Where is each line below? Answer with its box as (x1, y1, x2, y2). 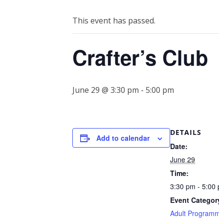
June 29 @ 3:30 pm (72, 84, 139, 95)
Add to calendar (96, 132, 150, 143)
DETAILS (170, 127, 201, 137)
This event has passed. (72, 15, 155, 26)
